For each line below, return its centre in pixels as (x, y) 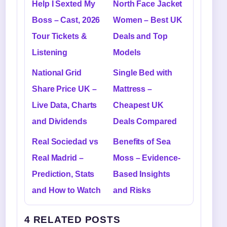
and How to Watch (66, 191)
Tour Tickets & (60, 36)
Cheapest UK (138, 105)
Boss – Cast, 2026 (66, 20)
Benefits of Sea (142, 142)
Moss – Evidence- (147, 158)
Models (127, 53)
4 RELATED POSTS (72, 220)
